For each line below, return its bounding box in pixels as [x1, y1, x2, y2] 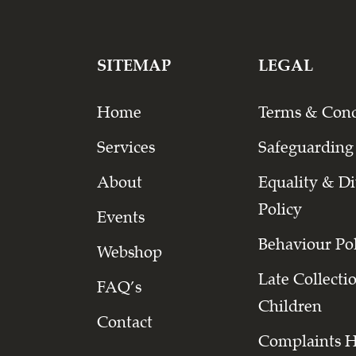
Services [97, 139, 155, 156]
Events [97, 209, 145, 226]
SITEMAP [97, 57, 171, 74]
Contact [97, 314, 153, 331]
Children [258, 298, 322, 315]
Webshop [97, 244, 162, 261]
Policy [258, 201, 302, 218]
